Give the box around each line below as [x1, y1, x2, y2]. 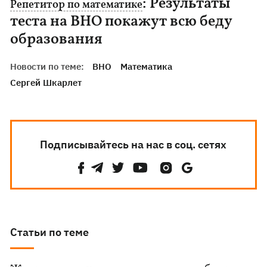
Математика [120, 61, 173, 72]
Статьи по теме [10, 225, 89, 239]
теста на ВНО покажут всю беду [10, 14, 232, 29]
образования [10, 32, 103, 47]
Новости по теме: [10, 61, 85, 72]
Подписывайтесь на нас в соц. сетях [40, 138, 227, 151]
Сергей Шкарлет [10, 77, 82, 88]
